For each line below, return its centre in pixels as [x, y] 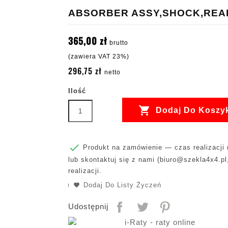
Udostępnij [88, 207]
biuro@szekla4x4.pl [193, 160]
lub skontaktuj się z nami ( [114, 160]
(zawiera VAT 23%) [99, 57]
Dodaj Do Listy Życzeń [122, 185]
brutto [119, 43]
